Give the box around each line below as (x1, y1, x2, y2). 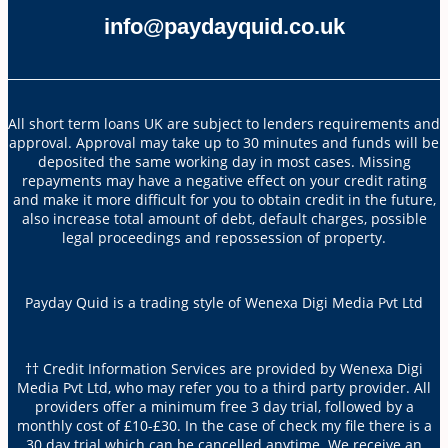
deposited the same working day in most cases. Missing (37, 151, 411, 171)
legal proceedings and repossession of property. (62, 227, 386, 247)
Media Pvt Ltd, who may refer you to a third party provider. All (17, 377, 431, 397)
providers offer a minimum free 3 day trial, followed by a (34, 396, 414, 416)
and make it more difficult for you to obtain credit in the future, (12, 189, 436, 209)
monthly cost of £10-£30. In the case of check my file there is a (16, 415, 432, 435)
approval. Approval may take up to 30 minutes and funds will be (9, 132, 439, 152)
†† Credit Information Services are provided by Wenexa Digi (25, 358, 423, 378)
